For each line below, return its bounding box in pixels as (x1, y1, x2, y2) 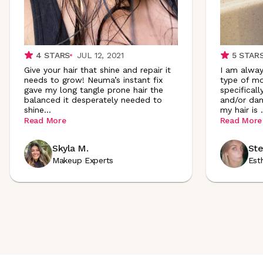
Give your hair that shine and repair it (24, 65, 171, 75)
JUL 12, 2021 (77, 50, 124, 60)
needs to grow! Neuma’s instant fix (24, 75, 163, 85)
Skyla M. (52, 143, 89, 154)
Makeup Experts (52, 156, 114, 165)
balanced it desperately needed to (24, 95, 162, 104)
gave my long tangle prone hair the (24, 85, 163, 95)
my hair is (220, 104, 258, 114)
